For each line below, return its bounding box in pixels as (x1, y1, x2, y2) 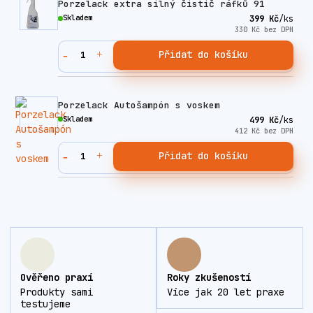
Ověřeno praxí (20, 271, 93, 284)
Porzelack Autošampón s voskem (58, 99, 220, 111)
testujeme (20, 297, 71, 310)
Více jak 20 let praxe (166, 285, 284, 298)
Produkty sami (20, 285, 93, 298)
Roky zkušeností (166, 271, 251, 284)
